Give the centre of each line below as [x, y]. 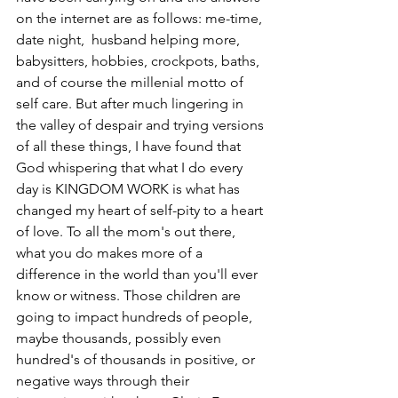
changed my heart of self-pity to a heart [141, 210]
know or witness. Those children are [130, 295]
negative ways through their [104, 380]
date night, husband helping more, [130, 39]
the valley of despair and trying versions [142, 124]
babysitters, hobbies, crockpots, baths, [139, 60]
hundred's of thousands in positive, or [137, 359]
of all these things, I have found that [130, 146]
